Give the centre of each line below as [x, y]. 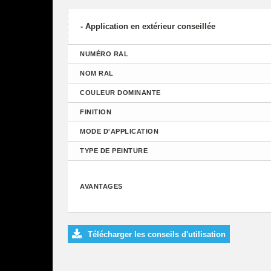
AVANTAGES [101, 187]
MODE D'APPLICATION [119, 132]
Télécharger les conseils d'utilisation [157, 235]
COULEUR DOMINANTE [120, 93]
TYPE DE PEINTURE [114, 151]
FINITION [96, 112]
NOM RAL [97, 73]
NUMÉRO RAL [104, 54]
